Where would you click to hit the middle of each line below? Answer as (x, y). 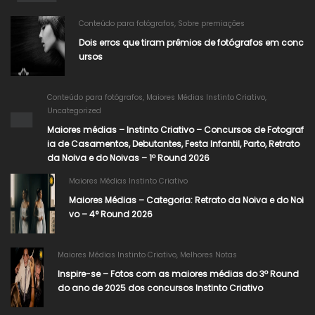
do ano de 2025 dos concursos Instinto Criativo (160, 288)
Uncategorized (75, 111)
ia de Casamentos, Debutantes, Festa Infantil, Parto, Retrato (174, 144)
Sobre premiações (212, 24)
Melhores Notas (208, 255)
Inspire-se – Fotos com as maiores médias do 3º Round (178, 274)
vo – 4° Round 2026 (110, 214)
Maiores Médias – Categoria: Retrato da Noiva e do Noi (186, 200)
